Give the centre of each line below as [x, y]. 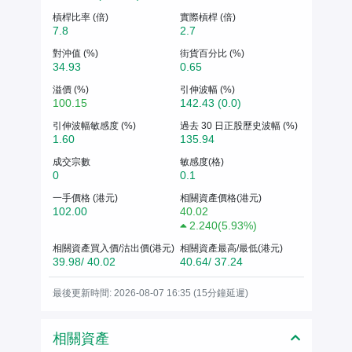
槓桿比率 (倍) [80, 17]
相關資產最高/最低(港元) [231, 248]
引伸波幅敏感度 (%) [94, 125]
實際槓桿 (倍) [208, 17]
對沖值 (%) [75, 53]
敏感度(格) [202, 161]
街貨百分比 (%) [212, 53]
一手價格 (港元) [85, 198]
